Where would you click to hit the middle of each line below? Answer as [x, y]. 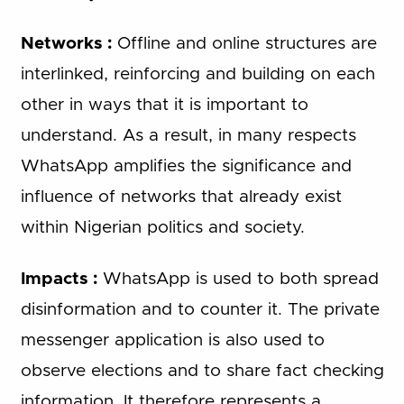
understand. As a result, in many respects [188, 136]
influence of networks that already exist [181, 197]
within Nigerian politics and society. [162, 228]
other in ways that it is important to [164, 106]
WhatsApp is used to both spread [240, 279]
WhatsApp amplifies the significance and [186, 167]
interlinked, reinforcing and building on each [197, 75]
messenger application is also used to [172, 340]
